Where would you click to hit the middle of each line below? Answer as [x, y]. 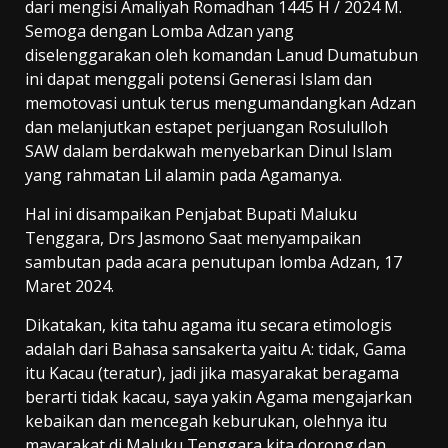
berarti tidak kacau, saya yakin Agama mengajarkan [218, 397]
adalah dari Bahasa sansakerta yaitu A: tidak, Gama [215, 349]
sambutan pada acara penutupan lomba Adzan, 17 [213, 262]
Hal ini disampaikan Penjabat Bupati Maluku [191, 214]
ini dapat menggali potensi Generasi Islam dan [198, 79]
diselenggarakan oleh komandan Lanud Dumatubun [221, 55]
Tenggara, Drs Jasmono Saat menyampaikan [193, 238]
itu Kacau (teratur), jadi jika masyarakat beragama [212, 373]
